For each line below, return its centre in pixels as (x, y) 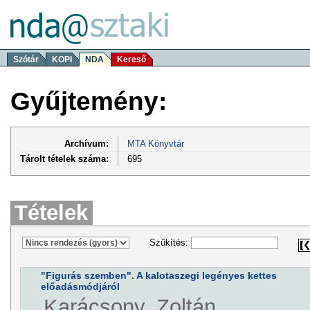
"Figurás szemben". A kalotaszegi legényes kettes (158, 276)
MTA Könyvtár (155, 143)
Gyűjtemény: (89, 101)
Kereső (131, 60)
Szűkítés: (170, 243)
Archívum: (86, 143)
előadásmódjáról (80, 287)
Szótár (26, 60)
